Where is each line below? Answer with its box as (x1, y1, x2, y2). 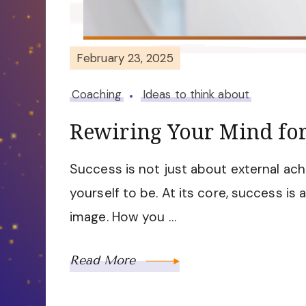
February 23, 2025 (76, 50, 173, 66)
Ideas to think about (142, 87, 249, 102)
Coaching (72, 87, 122, 102)
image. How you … (70, 208, 176, 226)
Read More (70, 253, 139, 268)
